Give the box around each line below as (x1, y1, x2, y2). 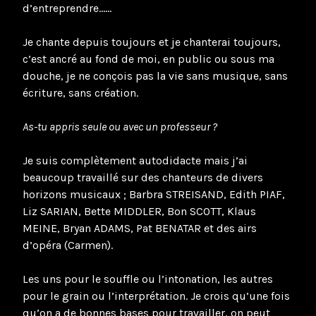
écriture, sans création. (23, 85, 138, 99)
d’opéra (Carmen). (23, 238, 113, 252)
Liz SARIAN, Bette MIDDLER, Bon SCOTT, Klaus (23, 204, 256, 218)
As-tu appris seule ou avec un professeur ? (23, 119, 217, 133)
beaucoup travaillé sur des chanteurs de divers (23, 170, 263, 184)
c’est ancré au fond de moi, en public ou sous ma (23, 51, 274, 66)
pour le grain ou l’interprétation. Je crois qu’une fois (23, 288, 290, 303)
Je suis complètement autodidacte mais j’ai (23, 153, 248, 167)
